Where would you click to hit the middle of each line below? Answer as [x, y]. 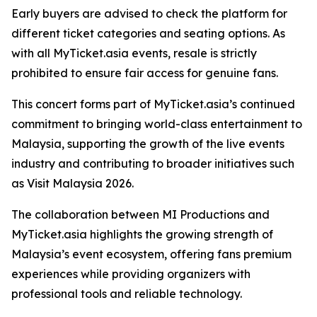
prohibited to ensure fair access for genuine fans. [145, 73]
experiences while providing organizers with [131, 274]
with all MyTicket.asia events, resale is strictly [134, 53]
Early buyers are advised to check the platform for [149, 14]
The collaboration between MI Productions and [140, 215]
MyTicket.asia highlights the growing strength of [142, 235]
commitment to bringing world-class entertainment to [157, 124]
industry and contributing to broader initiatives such [153, 164]
